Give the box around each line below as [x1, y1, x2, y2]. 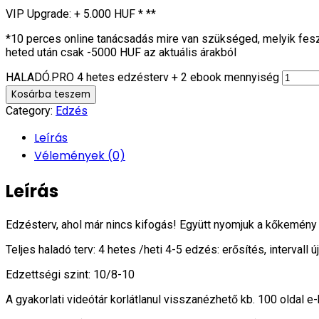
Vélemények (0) [34, 147, 125, 164]
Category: [6, 103, 56, 117]
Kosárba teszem [11, 87, 90, 101]
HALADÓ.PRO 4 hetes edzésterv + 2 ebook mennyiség [6, 70, 279, 84]
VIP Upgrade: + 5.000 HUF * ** [6, 6, 156, 21]
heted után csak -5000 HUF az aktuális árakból [6, 45, 236, 59]
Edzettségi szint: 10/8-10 [6, 267, 135, 281]
